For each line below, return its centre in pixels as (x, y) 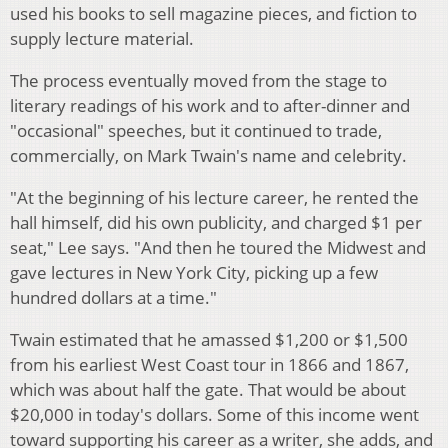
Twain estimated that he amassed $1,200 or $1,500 (209, 340)
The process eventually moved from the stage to (198, 81)
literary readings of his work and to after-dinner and (210, 106)
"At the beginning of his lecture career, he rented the (214, 198)
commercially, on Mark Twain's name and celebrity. (208, 156)
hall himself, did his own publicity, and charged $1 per (216, 223)
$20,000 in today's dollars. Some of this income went (214, 415)
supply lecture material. (102, 39)
